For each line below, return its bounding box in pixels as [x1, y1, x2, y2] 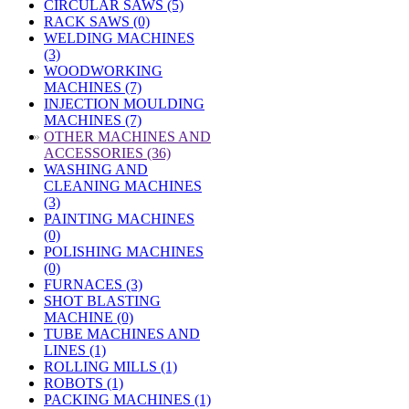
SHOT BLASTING [44, 293, 161, 309]
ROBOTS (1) [44, 375, 123, 391]
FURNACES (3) [44, 277, 142, 292]
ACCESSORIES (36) [44, 145, 171, 161]
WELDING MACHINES [44, 30, 194, 46]
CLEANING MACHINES [44, 178, 202, 194]
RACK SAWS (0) [44, 14, 150, 29]
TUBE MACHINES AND [44, 326, 200, 341]
